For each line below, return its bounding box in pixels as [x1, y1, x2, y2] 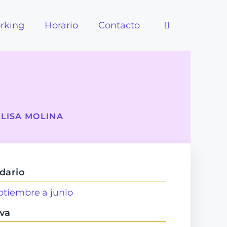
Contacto [98, 20, 140, 31]
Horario [44, 20, 78, 31]
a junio [42, 186, 73, 198]
